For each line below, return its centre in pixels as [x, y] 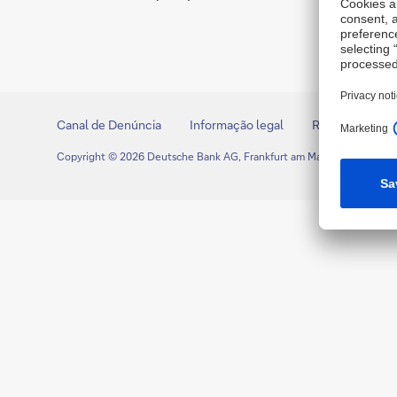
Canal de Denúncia [109, 125]
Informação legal [237, 125]
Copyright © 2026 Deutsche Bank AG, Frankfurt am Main [194, 156]
